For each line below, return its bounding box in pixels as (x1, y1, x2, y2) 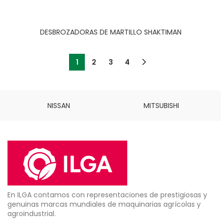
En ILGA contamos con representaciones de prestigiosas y (7, 190, 207, 200)
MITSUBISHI (144, 101, 180, 111)
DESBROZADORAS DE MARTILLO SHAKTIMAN (39, 27, 182, 37)
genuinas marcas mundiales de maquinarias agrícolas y (7, 199, 201, 210)
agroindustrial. (7, 209, 56, 219)
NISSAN (47, 101, 70, 111)
